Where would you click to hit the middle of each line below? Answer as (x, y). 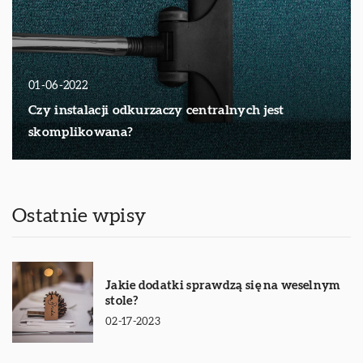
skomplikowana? (81, 132)
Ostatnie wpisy (79, 217)
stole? (122, 301)
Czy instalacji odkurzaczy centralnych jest (156, 111)
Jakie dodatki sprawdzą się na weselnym (223, 285)
